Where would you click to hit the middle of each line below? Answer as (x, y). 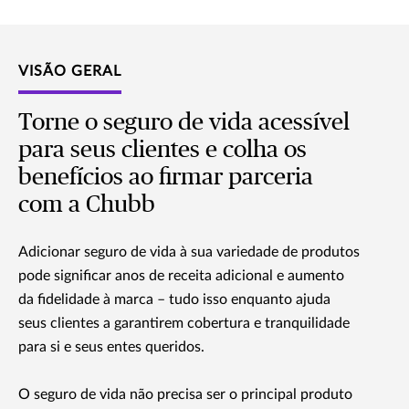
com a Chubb (87, 205)
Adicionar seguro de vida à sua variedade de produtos (189, 252)
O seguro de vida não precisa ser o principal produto (185, 395)
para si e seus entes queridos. (111, 347)
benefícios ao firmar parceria (166, 178)
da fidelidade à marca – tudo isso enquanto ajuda (174, 300)
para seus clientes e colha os (163, 150)
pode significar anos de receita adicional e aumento (181, 276)
